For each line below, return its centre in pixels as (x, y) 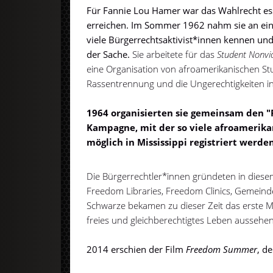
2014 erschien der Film (135, 249)
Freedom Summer (221, 249)
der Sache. (110, 55)
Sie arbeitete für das (175, 55)
